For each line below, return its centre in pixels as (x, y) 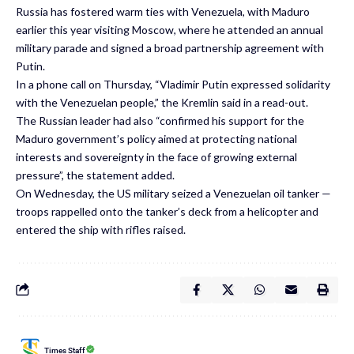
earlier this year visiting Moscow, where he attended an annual (169, 29)
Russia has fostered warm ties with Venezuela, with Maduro (163, 11)
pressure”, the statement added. (95, 175)
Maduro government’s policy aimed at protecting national (156, 138)
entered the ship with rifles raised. (101, 229)
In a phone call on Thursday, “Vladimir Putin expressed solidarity (173, 84)
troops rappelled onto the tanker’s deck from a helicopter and (167, 211)
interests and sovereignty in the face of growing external (156, 156)
